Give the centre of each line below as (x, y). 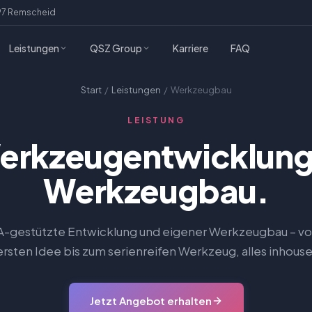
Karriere (191, 48)
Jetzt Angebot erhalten (150, 301)
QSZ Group (116, 48)
